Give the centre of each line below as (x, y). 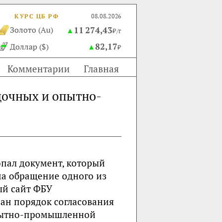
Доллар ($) (29, 46)
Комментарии (39, 69)
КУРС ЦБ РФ (37, 16)
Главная (101, 69)
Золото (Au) (31, 30)
